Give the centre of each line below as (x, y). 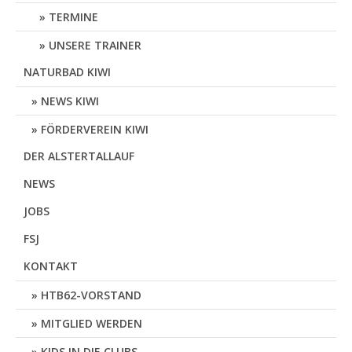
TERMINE (73, 17)
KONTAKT (51, 266)
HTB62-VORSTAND (91, 295)
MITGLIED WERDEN (92, 323)
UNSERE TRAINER (95, 45)
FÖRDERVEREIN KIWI (95, 129)
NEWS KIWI (70, 101)
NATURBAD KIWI (67, 72)
